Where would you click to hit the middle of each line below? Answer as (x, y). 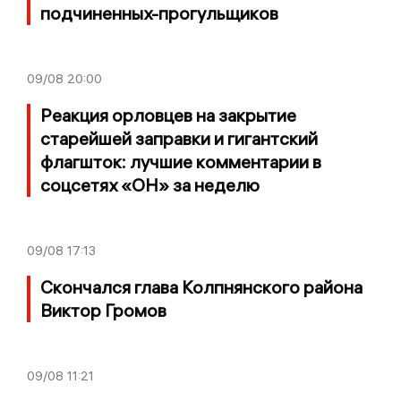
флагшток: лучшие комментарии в (181, 162)
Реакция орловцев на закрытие (168, 115)
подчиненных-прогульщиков (159, 13)
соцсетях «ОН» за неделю (150, 185)
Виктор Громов (103, 311)
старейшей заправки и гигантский (179, 139)
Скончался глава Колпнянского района (201, 287)
